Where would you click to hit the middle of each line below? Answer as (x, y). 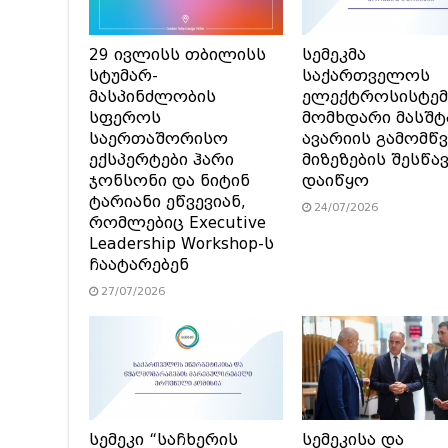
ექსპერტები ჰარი (161, 160)
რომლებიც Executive (177, 223)
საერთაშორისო (158, 139)
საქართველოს (365, 76)
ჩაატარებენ (139, 265)
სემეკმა (333, 55)
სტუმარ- (123, 76)
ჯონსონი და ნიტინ (169, 181)
